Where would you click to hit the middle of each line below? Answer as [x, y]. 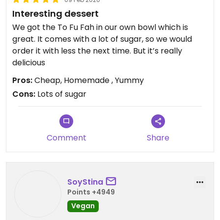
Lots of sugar [61, 94]
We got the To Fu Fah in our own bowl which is [100, 27]
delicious [29, 63]
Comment [66, 138]
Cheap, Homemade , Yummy [88, 80]
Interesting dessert [55, 14]
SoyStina [85, 182]
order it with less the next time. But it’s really [97, 51]
